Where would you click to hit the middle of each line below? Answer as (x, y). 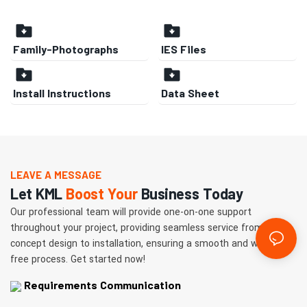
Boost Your (102, 193)
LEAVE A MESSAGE (56, 174)
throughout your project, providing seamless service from (137, 228)
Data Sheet (191, 93)
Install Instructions (62, 93)
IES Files (184, 49)
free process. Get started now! (78, 259)
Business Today (190, 193)
